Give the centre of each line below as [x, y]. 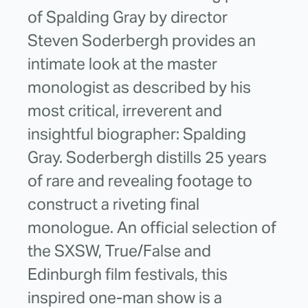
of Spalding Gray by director [128, 17]
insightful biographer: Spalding [137, 134]
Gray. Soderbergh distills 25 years [147, 157]
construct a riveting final [113, 204]
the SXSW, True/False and [119, 251]
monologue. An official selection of [152, 227]
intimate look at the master [122, 64]
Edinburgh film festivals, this [128, 274]
